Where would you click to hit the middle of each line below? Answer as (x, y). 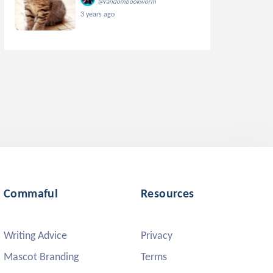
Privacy (157, 235)
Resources (168, 193)
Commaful (31, 193)
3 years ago (98, 14)
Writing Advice (35, 235)
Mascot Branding (41, 257)
